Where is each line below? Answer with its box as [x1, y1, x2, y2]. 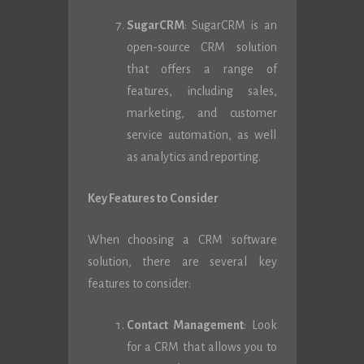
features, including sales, [126, 84, 277, 97]
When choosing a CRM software [87, 233, 277, 246]
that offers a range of [126, 63, 277, 76]
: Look [243, 318, 277, 331]
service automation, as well [126, 128, 277, 141]
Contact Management [126, 318, 244, 331]
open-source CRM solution [126, 41, 277, 54]
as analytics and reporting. [126, 150, 261, 163]
